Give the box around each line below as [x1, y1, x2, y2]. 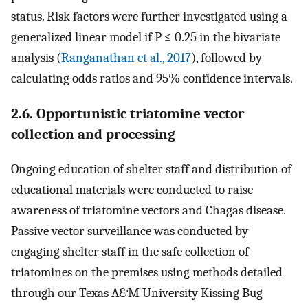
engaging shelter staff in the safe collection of [11, 244, 249, 260]
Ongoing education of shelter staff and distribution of [11, 162, 291, 177]
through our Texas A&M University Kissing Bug [11, 285, 263, 301]
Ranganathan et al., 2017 [61, 49, 191, 65]
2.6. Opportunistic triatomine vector [11, 104, 245, 122]
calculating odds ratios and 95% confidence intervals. [11, 70, 293, 86]
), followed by [191, 49, 262, 65]
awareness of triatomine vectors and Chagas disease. [11, 203, 285, 219]
